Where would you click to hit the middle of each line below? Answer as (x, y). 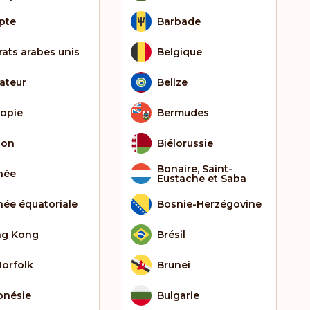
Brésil (171, 235)
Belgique (180, 52)
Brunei (174, 265)
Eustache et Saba (202, 179)
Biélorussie (185, 143)
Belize (172, 82)
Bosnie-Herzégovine (209, 204)
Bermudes (183, 113)
